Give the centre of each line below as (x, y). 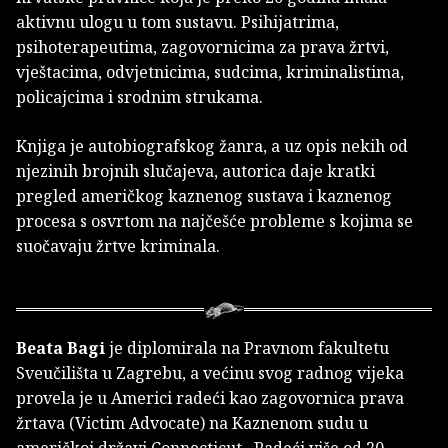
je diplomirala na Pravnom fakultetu (247, 348)
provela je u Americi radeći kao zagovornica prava (210, 398)
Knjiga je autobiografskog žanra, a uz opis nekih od (212, 146)
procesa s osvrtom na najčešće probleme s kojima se (214, 221)
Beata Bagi (60, 348)
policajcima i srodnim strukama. (141, 97)
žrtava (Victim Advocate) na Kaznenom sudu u (192, 423)
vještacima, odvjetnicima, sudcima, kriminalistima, (210, 72)
